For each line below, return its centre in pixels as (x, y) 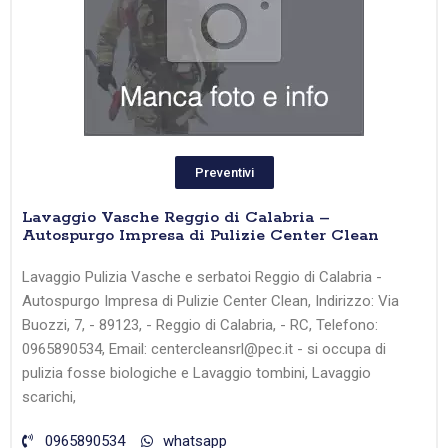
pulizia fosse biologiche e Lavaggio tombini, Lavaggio (196, 373)
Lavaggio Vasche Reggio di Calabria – (176, 218)
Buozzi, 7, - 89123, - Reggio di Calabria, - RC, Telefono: (200, 325)
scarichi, (49, 397)
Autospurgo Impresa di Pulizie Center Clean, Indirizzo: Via (210, 301)
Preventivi (224, 173)
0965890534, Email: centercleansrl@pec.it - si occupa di (204, 349)
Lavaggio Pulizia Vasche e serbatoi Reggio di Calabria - (202, 277)
